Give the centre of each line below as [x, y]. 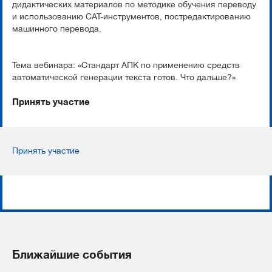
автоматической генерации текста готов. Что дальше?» [124, 77]
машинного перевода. [57, 29]
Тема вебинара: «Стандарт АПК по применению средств [126, 65]
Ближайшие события [72, 254]
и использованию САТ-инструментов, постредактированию [131, 16]
